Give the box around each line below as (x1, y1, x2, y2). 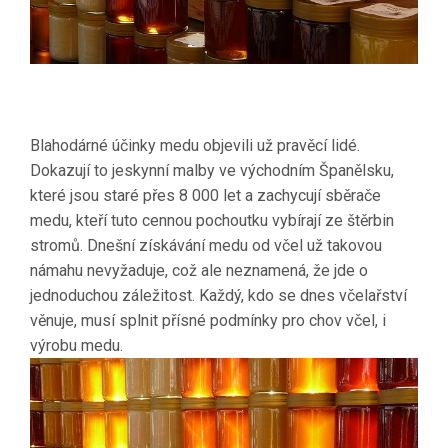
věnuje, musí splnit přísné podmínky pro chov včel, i (30, 311, 386, 330)
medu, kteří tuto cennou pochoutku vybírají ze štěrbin (30, 211, 394, 230)
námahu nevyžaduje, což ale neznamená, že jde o (30, 261, 368, 280)
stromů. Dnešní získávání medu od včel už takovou (30, 236, 382, 255)
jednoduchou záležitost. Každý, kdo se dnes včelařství (30, 286, 407, 305)
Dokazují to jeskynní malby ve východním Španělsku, (30, 161, 394, 180)
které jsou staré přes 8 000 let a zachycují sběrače (30, 186, 381, 205)
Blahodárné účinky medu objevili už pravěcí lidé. (30, 136, 360, 155)
